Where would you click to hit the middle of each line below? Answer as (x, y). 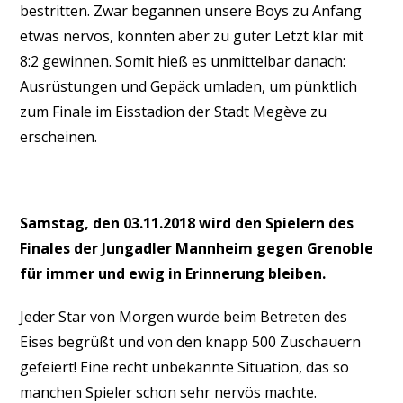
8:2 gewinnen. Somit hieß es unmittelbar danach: (183, 61)
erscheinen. (59, 137)
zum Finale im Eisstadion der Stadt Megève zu (174, 112)
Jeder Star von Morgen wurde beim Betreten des (184, 317)
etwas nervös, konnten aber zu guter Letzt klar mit (192, 36)
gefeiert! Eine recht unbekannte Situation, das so (185, 367)
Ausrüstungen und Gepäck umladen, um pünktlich (189, 86)
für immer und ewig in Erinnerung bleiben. (173, 273)
